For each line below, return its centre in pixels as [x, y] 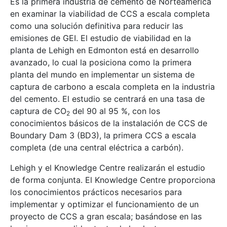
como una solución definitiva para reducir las [97, 26]
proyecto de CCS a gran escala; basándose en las [106, 216]
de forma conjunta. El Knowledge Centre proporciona [113, 180]
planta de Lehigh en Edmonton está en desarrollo [105, 50]
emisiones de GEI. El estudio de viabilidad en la [101, 38]
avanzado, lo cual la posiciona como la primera [101, 62]
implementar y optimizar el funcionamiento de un [104, 204]
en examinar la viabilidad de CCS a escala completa [110, 13]
